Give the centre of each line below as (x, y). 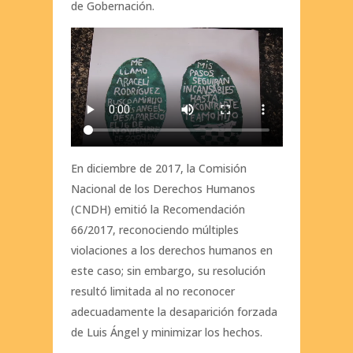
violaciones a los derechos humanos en (171, 250)
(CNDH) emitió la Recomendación (158, 209)
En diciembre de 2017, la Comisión (158, 168)
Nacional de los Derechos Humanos (163, 188)
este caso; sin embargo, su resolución (168, 270)
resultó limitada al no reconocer (152, 291)
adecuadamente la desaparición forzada (174, 311)
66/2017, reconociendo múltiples (154, 229)
